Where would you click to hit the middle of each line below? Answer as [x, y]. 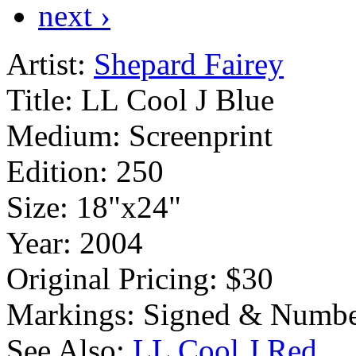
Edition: [57, 171]
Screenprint [201, 135]
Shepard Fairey [189, 64]
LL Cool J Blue [178, 99]
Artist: [46, 64]
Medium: [64, 135]
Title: [40, 99]
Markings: [71, 314]
